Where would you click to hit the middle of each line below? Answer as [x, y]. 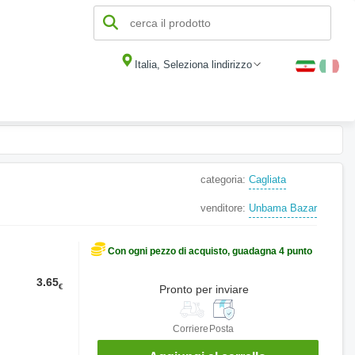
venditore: [225, 208]
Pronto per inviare [204, 290]
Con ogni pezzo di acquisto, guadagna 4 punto [210, 252]
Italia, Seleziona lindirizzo [194, 64]
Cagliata [267, 180]
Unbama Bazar [283, 208]
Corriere [190, 328]
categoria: [225, 180]
